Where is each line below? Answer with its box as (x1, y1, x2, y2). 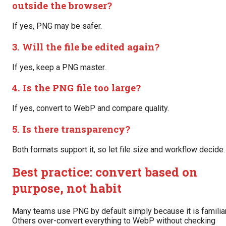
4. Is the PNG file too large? (12, 81, 141, 94)
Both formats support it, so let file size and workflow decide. (12, 144, 225, 154)
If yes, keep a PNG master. (12, 62, 106, 72)
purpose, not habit (12, 180, 122, 197)
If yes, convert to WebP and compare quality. (12, 103, 169, 114)
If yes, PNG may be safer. (12, 21, 102, 31)
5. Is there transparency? (12, 122, 130, 135)
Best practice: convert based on (12, 164, 198, 181)
